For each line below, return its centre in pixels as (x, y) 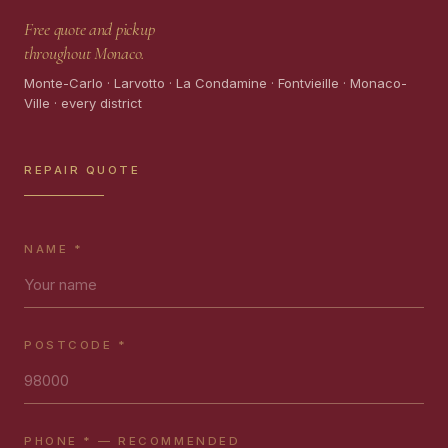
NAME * (54, 248)
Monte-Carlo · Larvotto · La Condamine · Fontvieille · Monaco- (215, 82)
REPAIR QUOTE (82, 169)
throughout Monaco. (85, 52)
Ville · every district (83, 102)
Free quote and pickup (89, 28)
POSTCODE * (76, 344)
